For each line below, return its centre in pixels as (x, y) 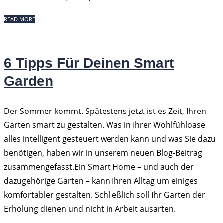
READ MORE (20, 19)
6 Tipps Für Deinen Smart (89, 63)
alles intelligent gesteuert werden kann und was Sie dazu (110, 139)
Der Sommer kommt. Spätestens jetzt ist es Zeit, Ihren (105, 111)
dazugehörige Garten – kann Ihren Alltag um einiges (101, 181)
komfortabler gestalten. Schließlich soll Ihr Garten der (105, 195)
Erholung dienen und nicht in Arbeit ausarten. (90, 209)
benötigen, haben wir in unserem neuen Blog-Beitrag (103, 153)
